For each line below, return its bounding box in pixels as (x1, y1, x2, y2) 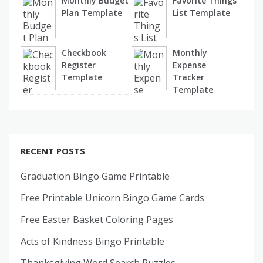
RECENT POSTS (21, 144, 85, 157)
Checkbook (62, 46, 106, 58)
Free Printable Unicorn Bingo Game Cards (21, 191, 204, 204)
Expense (173, 59, 206, 70)
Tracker (173, 71, 204, 83)
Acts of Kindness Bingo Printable (21, 234, 164, 248)
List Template (173, 6, 230, 18)
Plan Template (62, 6, 122, 18)
